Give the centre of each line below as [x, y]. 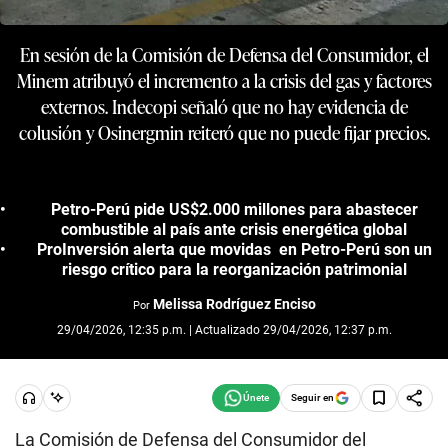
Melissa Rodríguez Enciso [234, 303]
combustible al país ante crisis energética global [234, 229]
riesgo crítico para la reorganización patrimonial [234, 269]
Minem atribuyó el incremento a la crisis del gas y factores [224, 80]
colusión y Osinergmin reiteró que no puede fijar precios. [224, 132]
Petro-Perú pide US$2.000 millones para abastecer [234, 209]
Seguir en [312, 397]
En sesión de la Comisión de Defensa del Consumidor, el [224, 54]
